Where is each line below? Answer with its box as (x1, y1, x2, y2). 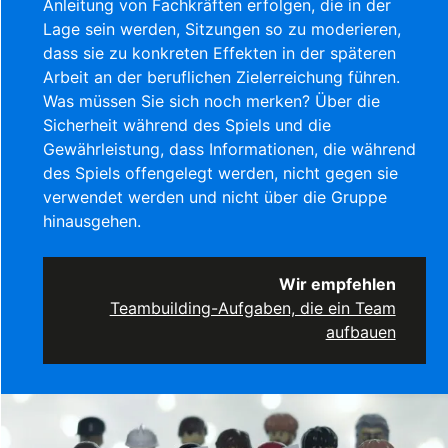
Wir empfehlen (278, 273, 396, 294)
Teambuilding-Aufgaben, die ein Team (109, 297, 396, 318)
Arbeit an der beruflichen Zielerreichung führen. (43, 66, 401, 87)
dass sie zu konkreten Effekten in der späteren (43, 42, 397, 63)
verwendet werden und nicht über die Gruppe (43, 186, 388, 207)
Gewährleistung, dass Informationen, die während (43, 138, 417, 159)
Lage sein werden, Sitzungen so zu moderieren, (43, 18, 402, 39)
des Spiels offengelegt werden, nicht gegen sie (43, 162, 399, 183)
